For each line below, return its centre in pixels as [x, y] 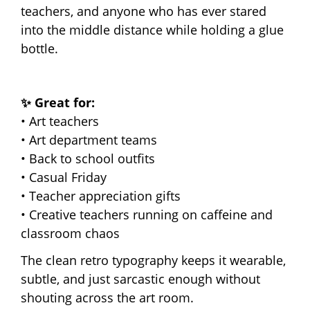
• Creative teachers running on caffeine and [147, 214]
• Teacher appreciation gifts [101, 195]
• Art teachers [60, 121]
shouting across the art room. [107, 297]
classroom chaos [70, 233]
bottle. [39, 48]
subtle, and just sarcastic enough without [140, 279]
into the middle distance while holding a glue [152, 29]
